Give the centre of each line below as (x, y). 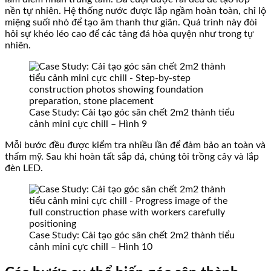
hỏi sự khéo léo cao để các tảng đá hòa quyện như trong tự (129, 34)
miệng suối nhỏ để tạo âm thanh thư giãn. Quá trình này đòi (131, 23)
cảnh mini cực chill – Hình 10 (91, 247)
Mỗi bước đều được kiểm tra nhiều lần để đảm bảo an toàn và (135, 145)
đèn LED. (24, 168)
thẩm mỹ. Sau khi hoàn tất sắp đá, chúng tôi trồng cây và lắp (132, 157)
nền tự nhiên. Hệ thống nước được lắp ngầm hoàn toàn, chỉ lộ (135, 11)
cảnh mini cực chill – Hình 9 (88, 124)
